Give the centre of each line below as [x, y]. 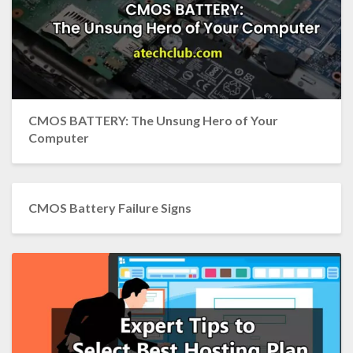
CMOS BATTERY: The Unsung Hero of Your [153, 120]
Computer [58, 137]
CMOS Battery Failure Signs [110, 207]
